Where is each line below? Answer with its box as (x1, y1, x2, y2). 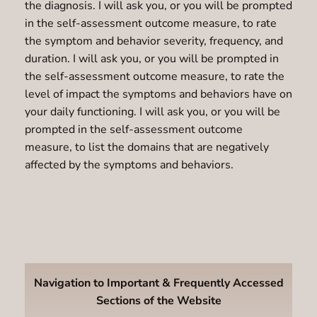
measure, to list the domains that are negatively (24, 139, 269, 155)
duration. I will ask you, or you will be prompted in (24, 50, 279, 67)
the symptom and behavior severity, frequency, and (24, 33, 283, 49)
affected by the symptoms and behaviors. (24, 156, 234, 173)
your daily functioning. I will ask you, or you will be (24, 103, 280, 120)
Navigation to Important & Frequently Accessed (33, 275, 284, 292)
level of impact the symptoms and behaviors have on (24, 86, 292, 102)
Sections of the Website (96, 293, 221, 309)
